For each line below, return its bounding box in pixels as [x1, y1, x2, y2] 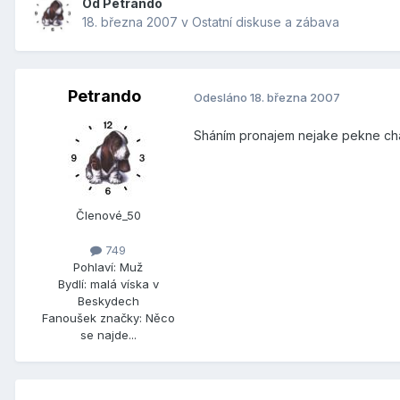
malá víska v [89, 277, 159, 292]
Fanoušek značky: [41, 311, 142, 326]
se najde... [79, 328, 137, 343]
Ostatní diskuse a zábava [192, 14, 339, 30]
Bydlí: [57, 277, 87, 292]
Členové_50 [75, 208, 141, 223]
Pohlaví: [73, 260, 116, 275]
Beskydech [77, 294, 139, 309]
